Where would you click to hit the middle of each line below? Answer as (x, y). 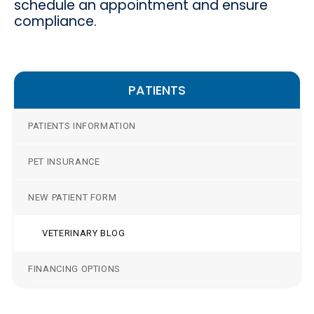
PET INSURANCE (64, 162)
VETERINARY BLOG (84, 233)
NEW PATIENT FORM (73, 198)
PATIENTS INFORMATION (82, 126)
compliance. (57, 22)
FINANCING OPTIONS (75, 269)
